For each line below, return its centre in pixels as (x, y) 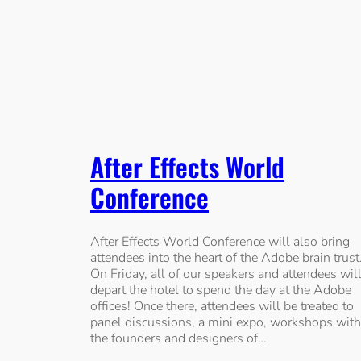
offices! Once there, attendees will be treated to (222, 307)
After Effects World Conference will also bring (220, 242)
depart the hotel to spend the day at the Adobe (221, 290)
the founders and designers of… (178, 339)
